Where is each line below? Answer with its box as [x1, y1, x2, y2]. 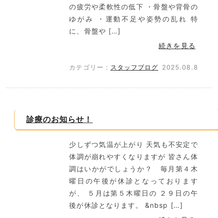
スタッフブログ [110, 63, 159, 71]
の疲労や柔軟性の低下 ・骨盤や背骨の [69, 2, 198, 11]
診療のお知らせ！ [26, 114, 93, 124]
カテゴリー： [69, 63, 110, 71]
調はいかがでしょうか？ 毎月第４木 [69, 164, 198, 173]
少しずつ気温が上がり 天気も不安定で [69, 140, 198, 148]
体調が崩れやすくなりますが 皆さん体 [69, 152, 198, 161]
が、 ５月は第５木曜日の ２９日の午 [69, 189, 198, 197]
